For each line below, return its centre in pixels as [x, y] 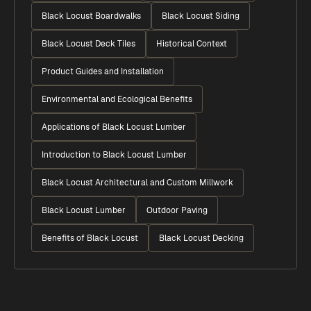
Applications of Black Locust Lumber [114, 127]
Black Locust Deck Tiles [89, 44]
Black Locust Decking [201, 238]
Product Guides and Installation [103, 72]
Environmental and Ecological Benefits [117, 99]
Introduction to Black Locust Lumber [114, 155]
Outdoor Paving [177, 210]
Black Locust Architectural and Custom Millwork [137, 183]
